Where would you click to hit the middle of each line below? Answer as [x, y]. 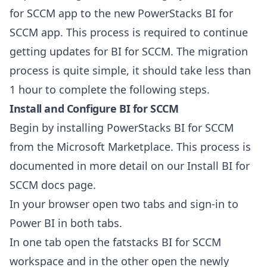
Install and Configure [63, 108]
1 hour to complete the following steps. [110, 89]
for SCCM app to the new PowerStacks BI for [121, 13]
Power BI [32, 223]
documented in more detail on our [98, 166]
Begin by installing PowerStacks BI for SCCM [122, 128]
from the [33, 147]
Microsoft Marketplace [114, 147]
